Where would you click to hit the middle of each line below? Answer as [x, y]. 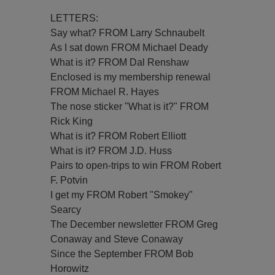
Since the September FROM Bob [122, 254]
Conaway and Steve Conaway [117, 239]
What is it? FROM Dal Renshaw [120, 62]
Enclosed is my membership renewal [131, 77]
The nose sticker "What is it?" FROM [130, 107]
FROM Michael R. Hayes [105, 92]
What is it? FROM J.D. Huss [111, 151]
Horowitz [70, 269]
